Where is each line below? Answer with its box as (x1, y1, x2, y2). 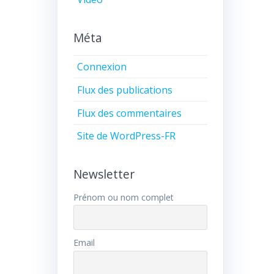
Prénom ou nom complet (73, 191, 174, 203)
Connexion (77, 59, 127, 73)
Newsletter (73, 165, 135, 182)
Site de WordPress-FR (77, 129, 176, 143)
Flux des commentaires (77, 106, 182, 120)
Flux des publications (77, 83, 173, 97)
